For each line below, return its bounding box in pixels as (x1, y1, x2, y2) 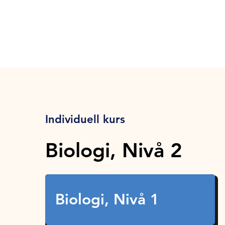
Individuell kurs (45, 113, 126, 127)
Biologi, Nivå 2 (45, 138, 183, 163)
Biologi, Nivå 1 (55, 190, 160, 209)
